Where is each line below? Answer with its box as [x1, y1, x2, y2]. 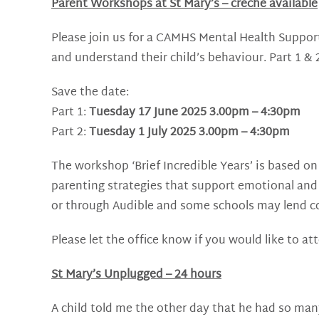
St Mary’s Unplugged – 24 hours [51, 264, 221, 286]
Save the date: [51, 82, 129, 103]
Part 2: [51, 122, 89, 143]
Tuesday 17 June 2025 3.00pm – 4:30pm [89, 102, 300, 123]
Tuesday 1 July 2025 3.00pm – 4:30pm [89, 122, 290, 143]
